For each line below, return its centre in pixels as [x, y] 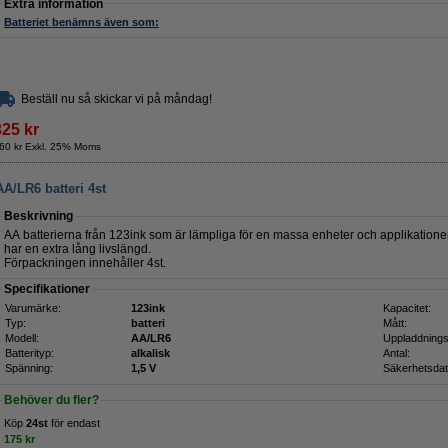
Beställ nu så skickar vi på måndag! [116, 99]
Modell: [22, 338]
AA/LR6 [151, 338]
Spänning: [29, 368]
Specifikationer [47, 289]
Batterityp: [29, 353]
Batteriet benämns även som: [81, 22]
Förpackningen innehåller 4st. [85, 263]
